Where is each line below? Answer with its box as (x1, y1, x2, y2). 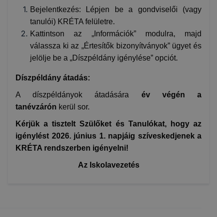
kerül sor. (57, 102, 90, 111)
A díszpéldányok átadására (15, 90, 141, 99)
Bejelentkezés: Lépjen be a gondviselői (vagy (30, 5, 201, 14)
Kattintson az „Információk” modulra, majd (30, 29, 201, 38)
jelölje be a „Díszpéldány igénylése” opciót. (30, 53, 178, 62)
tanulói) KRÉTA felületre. (30, 17, 115, 26)
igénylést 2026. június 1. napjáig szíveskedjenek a (15, 131, 201, 140)
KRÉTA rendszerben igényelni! (15, 143, 128, 152)
